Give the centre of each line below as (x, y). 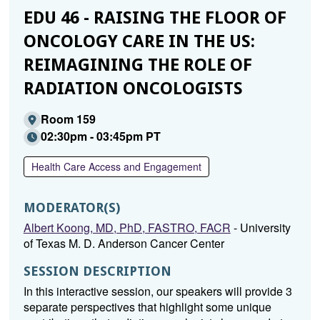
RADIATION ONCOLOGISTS (133, 89)
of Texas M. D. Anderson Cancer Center (124, 243)
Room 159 (68, 119)
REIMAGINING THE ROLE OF (137, 65)
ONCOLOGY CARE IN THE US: (139, 41)
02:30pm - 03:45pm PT (100, 136)
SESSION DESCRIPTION (97, 271)
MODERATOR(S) (71, 207)
